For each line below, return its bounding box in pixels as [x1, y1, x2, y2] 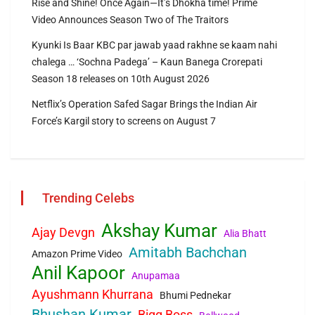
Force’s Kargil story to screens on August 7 [32, 115, 216, 127]
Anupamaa [131, 270, 180, 282]
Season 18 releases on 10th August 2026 [32, 73, 210, 85]
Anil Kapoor [32, 262, 125, 284]
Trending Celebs [42, 191, 134, 206]
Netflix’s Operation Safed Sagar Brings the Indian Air [32, 98, 257, 110]
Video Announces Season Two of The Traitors [32, 14, 229, 26]
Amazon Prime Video [32, 248, 122, 260]
